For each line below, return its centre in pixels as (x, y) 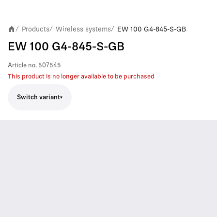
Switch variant (39, 97)
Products (36, 29)
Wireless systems (83, 29)
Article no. (22, 66)
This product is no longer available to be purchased (81, 77)
